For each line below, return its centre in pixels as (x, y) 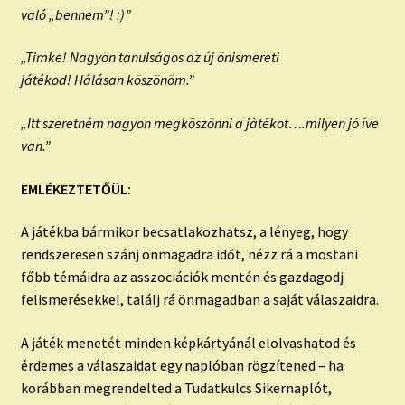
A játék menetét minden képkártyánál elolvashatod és (188, 342)
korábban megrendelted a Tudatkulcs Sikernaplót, (176, 387)
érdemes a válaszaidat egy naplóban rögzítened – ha (182, 365)
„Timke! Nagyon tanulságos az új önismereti (150, 57)
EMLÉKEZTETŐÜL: (75, 188)
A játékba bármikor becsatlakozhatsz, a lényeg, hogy (184, 232)
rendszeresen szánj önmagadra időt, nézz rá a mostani (189, 254)
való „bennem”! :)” (75, 14)
